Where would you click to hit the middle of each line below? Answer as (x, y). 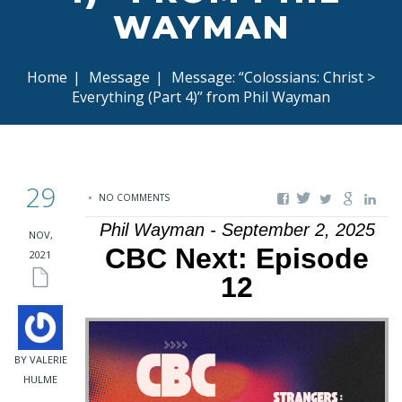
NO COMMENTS (134, 197)
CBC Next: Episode (237, 258)
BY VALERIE (40, 359)
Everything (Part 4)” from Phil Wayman (201, 97)
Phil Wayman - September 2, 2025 (237, 230)
